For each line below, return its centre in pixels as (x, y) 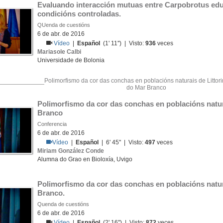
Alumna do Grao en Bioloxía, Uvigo (85, 159)
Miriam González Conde (71, 151)
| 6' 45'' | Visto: (122, 142)
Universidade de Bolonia (71, 60)
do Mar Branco (146, 88)
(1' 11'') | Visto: (123, 43)
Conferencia (52, 124)
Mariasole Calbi (59, 52)
